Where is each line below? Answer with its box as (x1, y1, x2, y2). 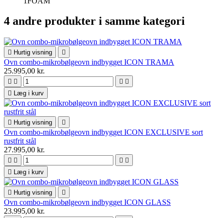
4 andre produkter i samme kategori (4, 15, 185, 28)
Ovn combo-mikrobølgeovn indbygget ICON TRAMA (4, 58, 174, 67)
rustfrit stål (4, 137, 36, 145)
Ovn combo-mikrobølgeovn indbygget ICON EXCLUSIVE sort (4, 128, 203, 137)
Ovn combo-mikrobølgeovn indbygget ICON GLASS (4, 198, 171, 207)
